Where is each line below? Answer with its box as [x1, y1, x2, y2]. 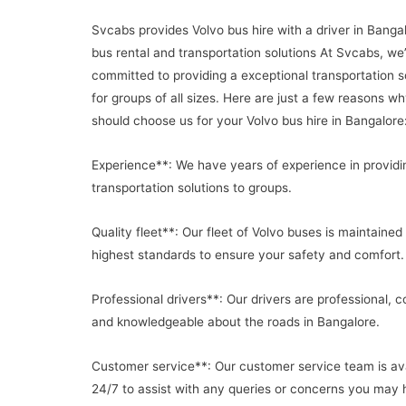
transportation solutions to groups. [91, 180, 292, 196]
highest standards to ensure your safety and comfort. [91, 247, 404, 263]
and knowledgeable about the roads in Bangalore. [91, 314, 380, 329]
